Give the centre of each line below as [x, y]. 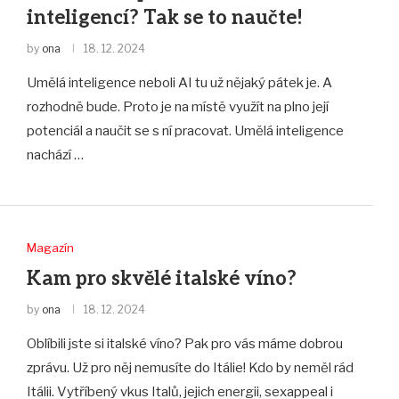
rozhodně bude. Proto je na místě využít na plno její [177, 107]
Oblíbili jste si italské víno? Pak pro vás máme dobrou [184, 343]
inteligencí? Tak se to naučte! [164, 18]
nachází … [55, 155]
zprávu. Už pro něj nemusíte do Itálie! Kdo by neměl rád [190, 367]
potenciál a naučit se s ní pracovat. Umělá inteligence [185, 131]
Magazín [50, 247]
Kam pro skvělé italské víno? [161, 278]
